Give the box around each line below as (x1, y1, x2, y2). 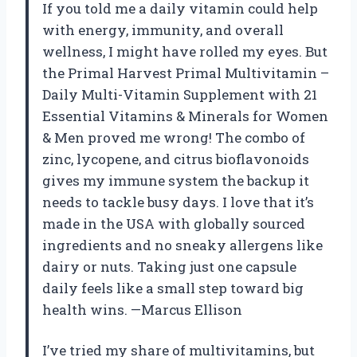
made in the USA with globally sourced (42, 214, 305, 233)
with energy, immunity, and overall (42, 21, 284, 40)
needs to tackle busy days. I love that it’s (42, 193, 314, 212)
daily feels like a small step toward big (42, 279, 304, 298)
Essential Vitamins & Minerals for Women (42, 107, 328, 126)
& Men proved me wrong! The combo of (42, 128, 305, 147)
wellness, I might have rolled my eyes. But (42, 42, 328, 61)
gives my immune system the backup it (42, 171, 309, 190)
